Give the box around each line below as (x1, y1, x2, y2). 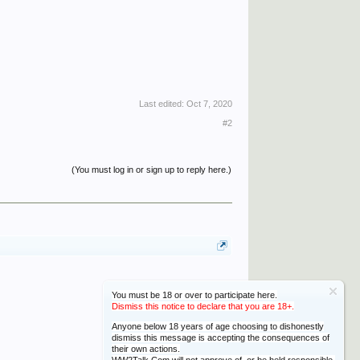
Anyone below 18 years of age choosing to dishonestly (112, 321, 324, 331)
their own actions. (112, 344, 180, 354)
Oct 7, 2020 (186, 98, 232, 108)
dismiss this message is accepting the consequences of (112, 333, 329, 342)
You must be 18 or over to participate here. (112, 290, 277, 300)
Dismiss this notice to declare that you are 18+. (112, 301, 294, 311)
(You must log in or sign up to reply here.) (72, 164, 232, 174)
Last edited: (138, 98, 186, 108)
